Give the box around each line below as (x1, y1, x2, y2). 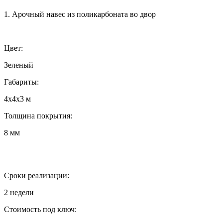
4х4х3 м (4, 94, 31, 103)
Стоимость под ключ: (4, 205, 77, 214)
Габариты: (4, 77, 39, 86)
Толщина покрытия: (4, 111, 72, 120)
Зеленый (4, 60, 33, 69)
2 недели (4, 188, 34, 197)
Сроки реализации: (4, 171, 69, 180)
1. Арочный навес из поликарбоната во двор (4, 9, 156, 18)
